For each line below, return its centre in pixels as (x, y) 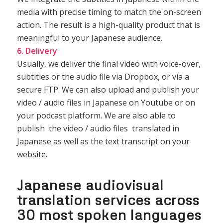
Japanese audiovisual (90, 185)
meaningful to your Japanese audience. (89, 38)
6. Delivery (37, 51)
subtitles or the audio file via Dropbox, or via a (103, 76)
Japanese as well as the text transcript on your (103, 141)
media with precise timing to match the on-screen (109, 12)
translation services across (108, 200)
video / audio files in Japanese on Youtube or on (106, 102)
